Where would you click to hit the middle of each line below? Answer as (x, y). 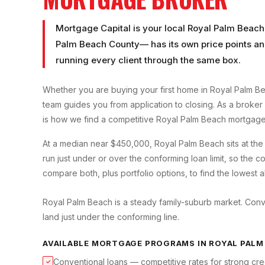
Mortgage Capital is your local (122, 28)
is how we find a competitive (99, 119)
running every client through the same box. (148, 60)
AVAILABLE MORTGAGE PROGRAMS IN (126, 243)
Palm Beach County (98, 44)
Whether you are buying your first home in (126, 90)
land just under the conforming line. (111, 217)
